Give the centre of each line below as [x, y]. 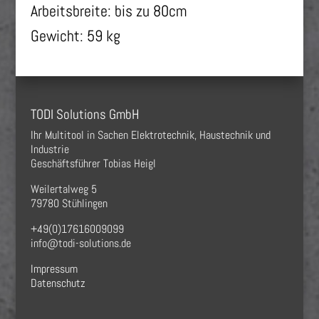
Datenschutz [58, 283]
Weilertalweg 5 [63, 189]
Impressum [54, 268]
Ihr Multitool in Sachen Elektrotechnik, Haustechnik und [150, 135]
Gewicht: [58, 36]
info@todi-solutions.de [80, 243]
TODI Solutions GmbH [85, 114]
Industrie [49, 149]
